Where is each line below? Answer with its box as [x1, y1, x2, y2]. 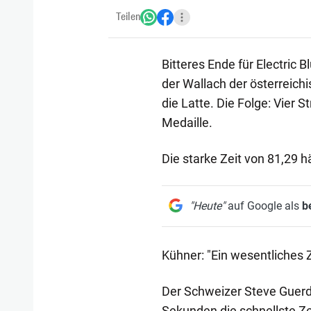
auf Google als [224, 199, 302, 212]
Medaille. [161, 115, 212, 130]
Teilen [116, 10, 140, 24]
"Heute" [189, 199, 225, 212]
